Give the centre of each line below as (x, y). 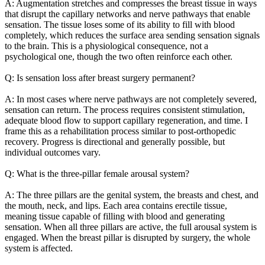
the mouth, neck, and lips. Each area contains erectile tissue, (116, 205)
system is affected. (39, 248)
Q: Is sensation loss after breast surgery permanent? (100, 77)
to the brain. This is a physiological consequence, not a (106, 46)
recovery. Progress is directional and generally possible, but (115, 141)
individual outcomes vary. (53, 152)
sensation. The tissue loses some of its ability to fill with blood (120, 24)
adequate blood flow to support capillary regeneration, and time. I (126, 120)
